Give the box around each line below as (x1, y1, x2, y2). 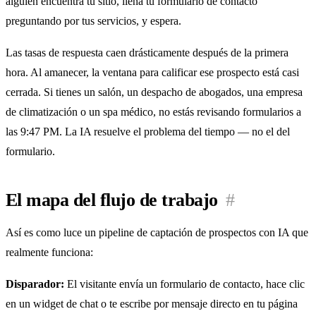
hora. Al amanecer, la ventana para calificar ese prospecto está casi (6, 66, 299, 80)
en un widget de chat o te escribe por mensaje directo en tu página (6, 297, 298, 311)
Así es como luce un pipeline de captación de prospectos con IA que (6, 225, 308, 239)
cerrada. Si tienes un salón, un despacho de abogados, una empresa (6, 85, 303, 99)
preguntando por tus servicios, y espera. (6, 13, 181, 28)
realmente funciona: (6, 245, 93, 259)
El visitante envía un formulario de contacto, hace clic (64, 277, 305, 291)
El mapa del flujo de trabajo (6, 190, 218, 211)
